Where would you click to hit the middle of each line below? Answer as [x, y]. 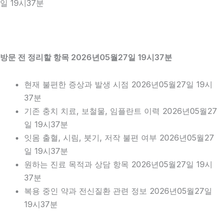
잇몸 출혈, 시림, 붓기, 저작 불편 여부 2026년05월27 [119, 138]
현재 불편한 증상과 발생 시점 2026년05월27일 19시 [119, 85]
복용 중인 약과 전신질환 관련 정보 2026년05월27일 [118, 191]
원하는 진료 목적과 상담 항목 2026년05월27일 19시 [119, 165]
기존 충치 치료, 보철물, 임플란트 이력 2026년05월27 [121, 111]
